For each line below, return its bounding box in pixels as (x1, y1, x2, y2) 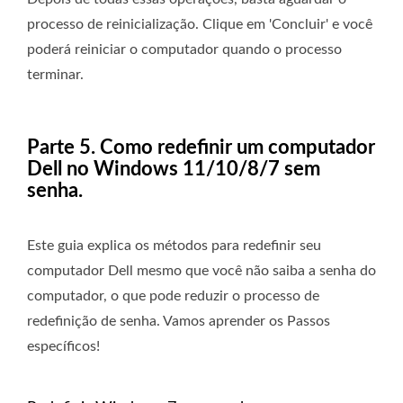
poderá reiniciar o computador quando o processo (27, 41, 342, 57)
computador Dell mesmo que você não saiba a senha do (27, 263, 376, 278)
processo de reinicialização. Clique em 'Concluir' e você (27, 16, 372, 31)
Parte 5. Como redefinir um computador (27, 137, 375, 157)
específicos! (27, 338, 100, 354)
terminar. (27, 67, 84, 82)
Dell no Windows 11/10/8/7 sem (27, 158, 320, 179)
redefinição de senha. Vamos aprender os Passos (27, 313, 330, 328)
